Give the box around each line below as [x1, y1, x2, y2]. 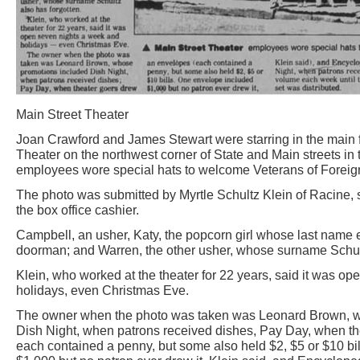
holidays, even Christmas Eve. [16, 284, 189, 297]
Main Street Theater [16, 108, 129, 121]
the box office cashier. [16, 203, 139, 217]
